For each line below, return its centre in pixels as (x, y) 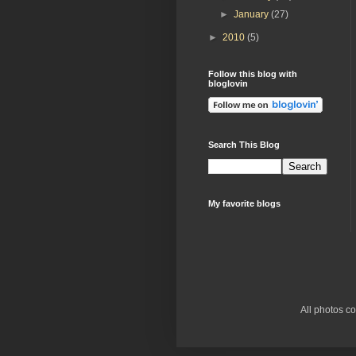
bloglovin (228, 83)
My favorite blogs (244, 203)
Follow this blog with (253, 74)
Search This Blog (244, 144)
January (253, 14)
